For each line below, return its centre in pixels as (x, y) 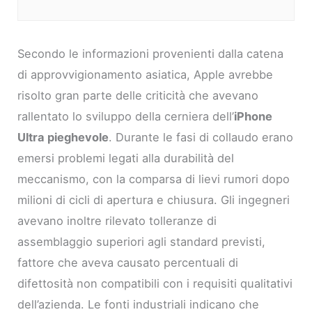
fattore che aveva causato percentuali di (128, 263)
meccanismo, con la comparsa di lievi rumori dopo (154, 179)
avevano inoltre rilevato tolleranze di (117, 221)
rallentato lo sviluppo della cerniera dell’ (126, 117)
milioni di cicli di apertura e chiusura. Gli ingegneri (154, 200)
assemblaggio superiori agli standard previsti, (142, 242)
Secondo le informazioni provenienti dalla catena (151, 54)
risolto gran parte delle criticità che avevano (138, 96)
